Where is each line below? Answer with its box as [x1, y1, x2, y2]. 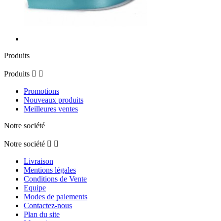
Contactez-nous [24, 201, 72, 210]
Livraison [24, 157, 53, 166]
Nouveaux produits [24, 96, 83, 105]
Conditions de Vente [24, 175, 87, 184]
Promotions [24, 87, 59, 96]
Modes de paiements [24, 192, 87, 201]
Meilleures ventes [24, 105, 78, 113]
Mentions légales [24, 166, 76, 175]
